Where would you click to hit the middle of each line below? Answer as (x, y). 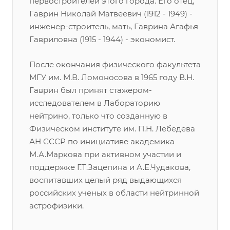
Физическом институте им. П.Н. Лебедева (112, 129)
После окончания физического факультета (115, 64)
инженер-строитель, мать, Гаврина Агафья (114, 26)
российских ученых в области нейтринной (114, 193)
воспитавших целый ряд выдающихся (106, 180)
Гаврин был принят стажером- (91, 90)
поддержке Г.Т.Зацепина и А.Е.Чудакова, (110, 167)
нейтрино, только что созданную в (98, 116)
